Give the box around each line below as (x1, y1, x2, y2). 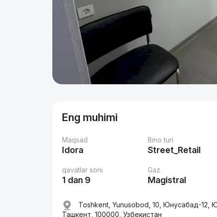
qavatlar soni (62, 166, 103, 174)
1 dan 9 (62, 175, 91, 185)
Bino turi (148, 136, 174, 144)
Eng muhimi (62, 111, 118, 124)
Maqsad (62, 136, 88, 144)
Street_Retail (148, 145, 201, 155)
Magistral (148, 175, 186, 185)
